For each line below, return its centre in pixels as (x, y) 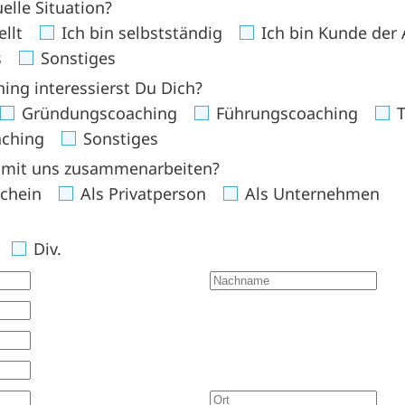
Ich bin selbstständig (140, 32)
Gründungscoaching (97, 113)
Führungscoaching (285, 113)
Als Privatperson (141, 193)
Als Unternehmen (310, 193)
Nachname (250, 277)
